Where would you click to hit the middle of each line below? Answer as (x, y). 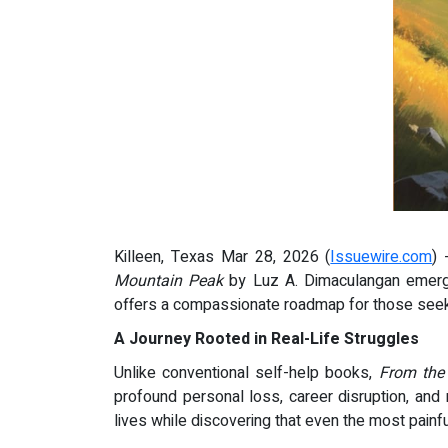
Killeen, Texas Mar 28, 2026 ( (222, 257)
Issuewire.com (381, 257)
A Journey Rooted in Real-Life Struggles (266, 339)
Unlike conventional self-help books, (246, 373)
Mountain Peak (169, 281)
